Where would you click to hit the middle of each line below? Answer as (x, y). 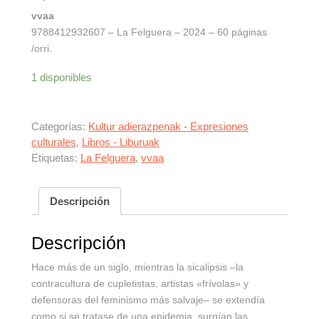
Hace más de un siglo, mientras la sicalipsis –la (137, 267)
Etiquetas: (56, 158)
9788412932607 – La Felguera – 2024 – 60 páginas (149, 32)
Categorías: (60, 126)
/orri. (42, 48)
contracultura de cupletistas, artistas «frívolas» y (140, 284)
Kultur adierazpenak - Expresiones (168, 126)
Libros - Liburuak (121, 142)
